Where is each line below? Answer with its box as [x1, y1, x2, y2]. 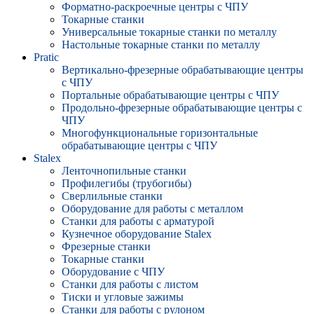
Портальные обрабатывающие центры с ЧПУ [62, 89, 279, 101]
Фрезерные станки [62, 240, 151, 252]
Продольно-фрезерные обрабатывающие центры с [62, 102, 302, 114]
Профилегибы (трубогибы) [62, 177, 191, 189]
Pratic [34, 51, 59, 63]
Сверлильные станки [62, 190, 163, 202]
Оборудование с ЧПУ [62, 266, 165, 278]
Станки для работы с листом [62, 278, 198, 290]
